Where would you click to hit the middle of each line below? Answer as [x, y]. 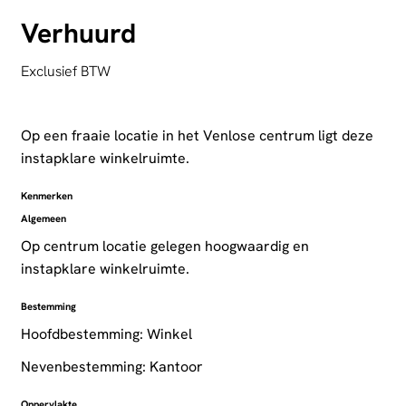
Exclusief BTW [65, 72]
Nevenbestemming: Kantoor [111, 367]
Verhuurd [78, 33]
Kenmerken [46, 196]
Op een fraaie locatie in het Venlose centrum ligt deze [197, 136]
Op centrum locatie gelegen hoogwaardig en [164, 246]
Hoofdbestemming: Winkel [106, 334]
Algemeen [43, 219]
